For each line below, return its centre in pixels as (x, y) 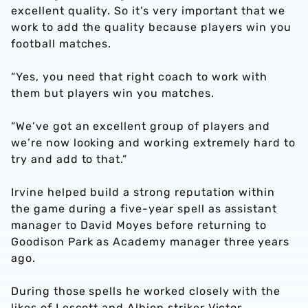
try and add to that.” (69, 159)
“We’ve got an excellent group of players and (141, 126)
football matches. (62, 44)
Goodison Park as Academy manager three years (151, 242)
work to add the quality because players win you (152, 27)
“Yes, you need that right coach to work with (140, 77)
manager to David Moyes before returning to (139, 225)
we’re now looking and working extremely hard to (154, 143)
